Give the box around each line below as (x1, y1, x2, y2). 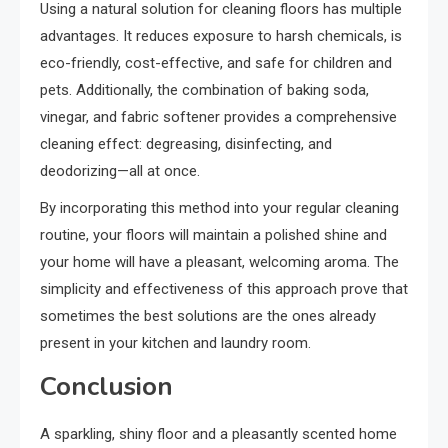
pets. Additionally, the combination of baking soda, (40, 80, 369, 99)
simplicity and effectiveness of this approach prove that (40, 279, 408, 298)
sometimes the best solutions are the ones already (40, 306, 376, 325)
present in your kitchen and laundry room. (40, 333, 311, 352)
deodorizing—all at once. (40, 161, 200, 180)
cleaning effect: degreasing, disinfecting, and (40, 134, 332, 153)
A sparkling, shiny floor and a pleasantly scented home (40, 424, 397, 443)
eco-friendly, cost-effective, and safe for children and (40, 53, 392, 72)
